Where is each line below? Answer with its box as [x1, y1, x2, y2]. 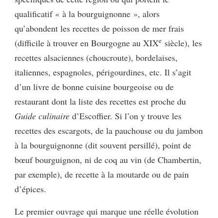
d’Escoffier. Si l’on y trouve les [70, 110, 182, 122]
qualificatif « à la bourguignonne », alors [15, 8, 160, 20]
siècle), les [162, 37, 202, 49]
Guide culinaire [15, 110, 70, 122]
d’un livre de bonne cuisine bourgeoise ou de [15, 81, 174, 93]
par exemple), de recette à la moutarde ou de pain [15, 168, 189, 181]
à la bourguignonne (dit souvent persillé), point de [15, 139, 191, 151]
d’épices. [15, 183, 46, 195]
